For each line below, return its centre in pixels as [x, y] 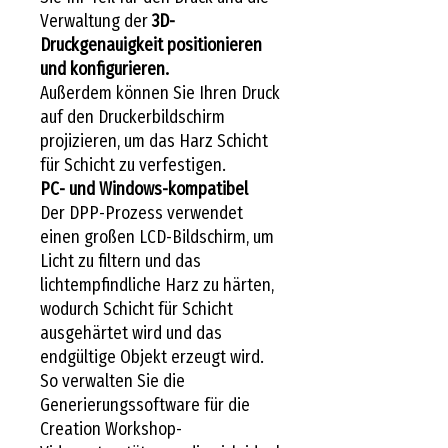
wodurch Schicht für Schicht [136, 308]
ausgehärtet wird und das [131, 332]
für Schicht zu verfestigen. [133, 164]
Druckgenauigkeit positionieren [151, 44]
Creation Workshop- [111, 428]
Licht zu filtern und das [120, 260]
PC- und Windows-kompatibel [144, 188]
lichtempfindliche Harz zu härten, [157, 284]
